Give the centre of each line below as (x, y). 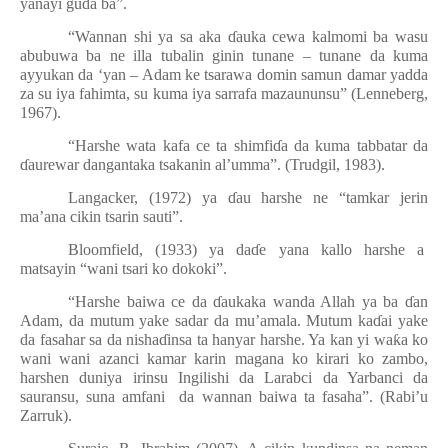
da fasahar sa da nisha (89, 339)
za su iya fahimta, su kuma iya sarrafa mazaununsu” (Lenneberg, (224, 93)
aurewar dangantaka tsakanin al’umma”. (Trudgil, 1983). (206, 164)
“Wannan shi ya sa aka (148, 36)
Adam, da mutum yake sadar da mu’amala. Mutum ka (197, 320)
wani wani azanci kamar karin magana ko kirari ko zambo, (224, 358)
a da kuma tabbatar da (354, 145)
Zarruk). (46, 415)
